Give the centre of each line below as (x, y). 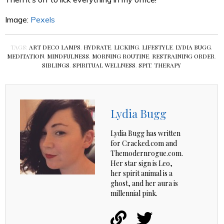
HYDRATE (97, 47)
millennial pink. (134, 193)
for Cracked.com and (144, 143)
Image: (18, 19)
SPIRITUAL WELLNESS (104, 65)
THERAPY (167, 65)
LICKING (126, 47)
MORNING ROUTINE (120, 56)
